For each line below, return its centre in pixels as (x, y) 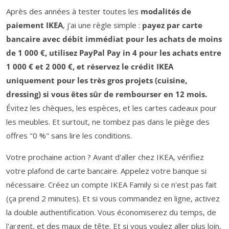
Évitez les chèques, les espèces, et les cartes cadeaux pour (111, 108)
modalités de (166, 11)
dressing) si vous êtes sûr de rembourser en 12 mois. (107, 94)
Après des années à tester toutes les (73, 11)
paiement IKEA (35, 25)
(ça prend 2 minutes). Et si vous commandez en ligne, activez (113, 198)
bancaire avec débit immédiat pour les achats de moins (114, 39)
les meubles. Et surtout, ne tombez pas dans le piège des (108, 121)
